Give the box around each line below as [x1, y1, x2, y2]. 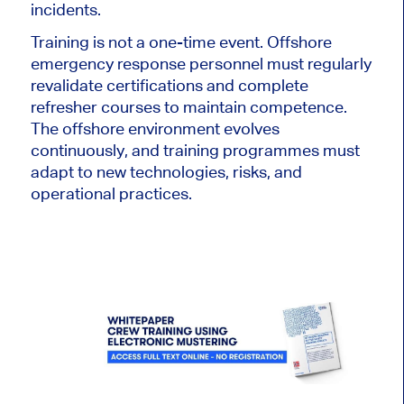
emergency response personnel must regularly [30, 53, 372, 73]
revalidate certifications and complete [30, 75, 308, 95]
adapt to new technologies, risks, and [30, 161, 302, 181]
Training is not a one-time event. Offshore [30, 32, 332, 51]
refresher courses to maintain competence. [30, 96, 347, 116]
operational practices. [30, 183, 192, 203]
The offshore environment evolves [30, 118, 280, 138]
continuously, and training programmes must [30, 140, 360, 160]
